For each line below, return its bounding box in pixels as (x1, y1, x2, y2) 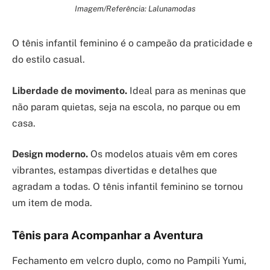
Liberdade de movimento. (12, 84, 127, 96)
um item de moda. (12, 197, 92, 209)
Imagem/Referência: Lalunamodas (75, 4, 195, 14)
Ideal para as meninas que (127, 84, 246, 96)
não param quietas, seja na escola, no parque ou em (12, 101, 240, 113)
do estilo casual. (12, 54, 85, 66)
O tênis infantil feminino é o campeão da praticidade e (12, 37, 253, 49)
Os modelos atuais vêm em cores (88, 148, 237, 160)
